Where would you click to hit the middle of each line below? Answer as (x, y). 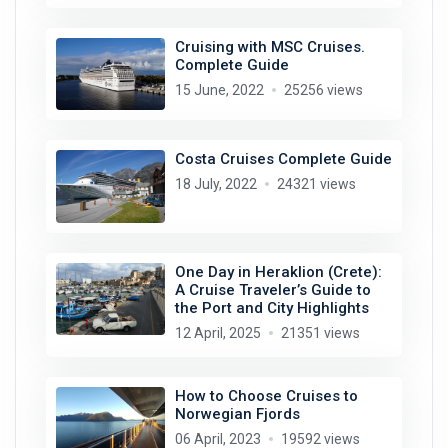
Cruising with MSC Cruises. (269, 46)
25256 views (323, 89)
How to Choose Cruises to (266, 395)
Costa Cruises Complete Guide (283, 159)
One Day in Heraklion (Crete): (278, 271)
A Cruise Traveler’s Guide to (272, 289)
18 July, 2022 (215, 184)
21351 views (320, 332)
